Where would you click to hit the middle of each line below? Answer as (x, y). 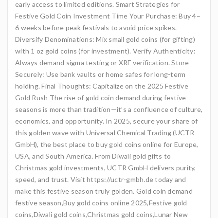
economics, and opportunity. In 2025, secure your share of (107, 121)
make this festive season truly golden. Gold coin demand (104, 191)
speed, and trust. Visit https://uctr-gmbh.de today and (101, 179)
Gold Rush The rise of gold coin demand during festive (101, 98)
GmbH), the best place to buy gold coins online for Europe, (107, 144)
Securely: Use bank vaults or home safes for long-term (100, 74)
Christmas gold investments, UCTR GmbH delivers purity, (106, 168)
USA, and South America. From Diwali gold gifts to (93, 156)
